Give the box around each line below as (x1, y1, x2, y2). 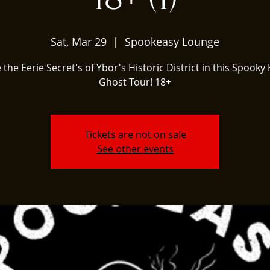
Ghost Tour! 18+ (99, 75, 171, 89)
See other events (96, 142, 174, 155)
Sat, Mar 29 (51, 34, 107, 49)
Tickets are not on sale (84, 127, 186, 141)
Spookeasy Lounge (125, 34, 219, 49)
